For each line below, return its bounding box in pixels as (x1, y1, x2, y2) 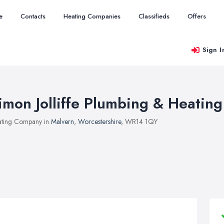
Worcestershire (78, 116, 121, 126)
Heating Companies (63, 11, 120, 21)
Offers (187, 11, 206, 21)
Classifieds (138, 11, 169, 21)
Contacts (20, 11, 45, 21)
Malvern (51, 116, 74, 126)
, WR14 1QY (121, 116, 157, 126)
